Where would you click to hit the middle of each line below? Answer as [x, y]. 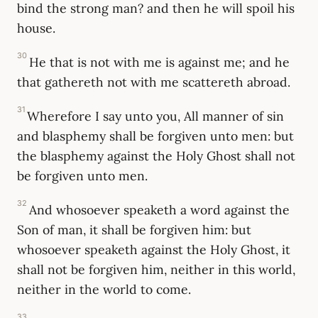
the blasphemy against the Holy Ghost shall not [156, 155]
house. [36, 28]
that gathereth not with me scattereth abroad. [154, 82]
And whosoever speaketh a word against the [160, 209]
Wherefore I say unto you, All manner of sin [156, 116]
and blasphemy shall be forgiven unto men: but [155, 136]
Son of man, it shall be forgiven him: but [134, 229]
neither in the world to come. [104, 289]
